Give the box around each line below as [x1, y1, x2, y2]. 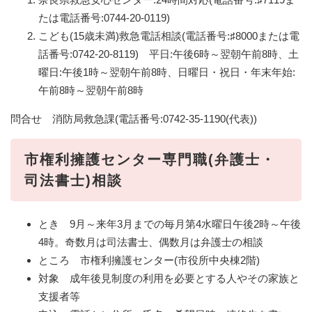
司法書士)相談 [24, 172, 123, 188]
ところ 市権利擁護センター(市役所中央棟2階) [38, 253, 260, 266]
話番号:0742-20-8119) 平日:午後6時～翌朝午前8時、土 [38, 47, 299, 60]
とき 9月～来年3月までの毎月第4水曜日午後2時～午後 [38, 217, 301, 230]
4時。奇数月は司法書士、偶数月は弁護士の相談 [38, 235, 263, 248]
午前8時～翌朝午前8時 [38, 84, 143, 96]
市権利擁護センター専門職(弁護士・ [24, 151, 276, 167]
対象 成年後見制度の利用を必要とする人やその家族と [38, 272, 299, 284]
